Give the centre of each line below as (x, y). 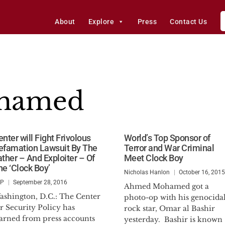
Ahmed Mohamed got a (166, 186)
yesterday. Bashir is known (173, 219)
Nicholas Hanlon (147, 172)
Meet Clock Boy (153, 158)
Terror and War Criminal (169, 148)
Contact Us (189, 22)
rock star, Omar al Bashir (169, 208)
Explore (101, 22)
